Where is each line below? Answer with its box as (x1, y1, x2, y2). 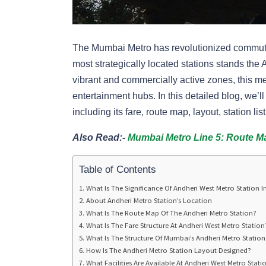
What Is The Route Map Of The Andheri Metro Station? (85, 208, 256, 217)
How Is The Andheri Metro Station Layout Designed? (85, 245, 251, 255)
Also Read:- (72, 132, 128, 142)
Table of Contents (79, 163, 156, 175)
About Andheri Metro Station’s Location (85, 195, 212, 205)
